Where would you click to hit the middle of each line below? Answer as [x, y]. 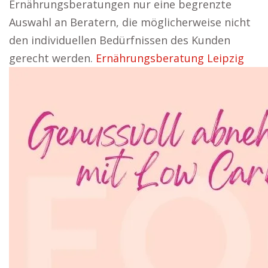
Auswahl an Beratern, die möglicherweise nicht [130, 22]
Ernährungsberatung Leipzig [170, 58]
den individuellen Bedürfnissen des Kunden [120, 40]
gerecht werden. [52, 58]
